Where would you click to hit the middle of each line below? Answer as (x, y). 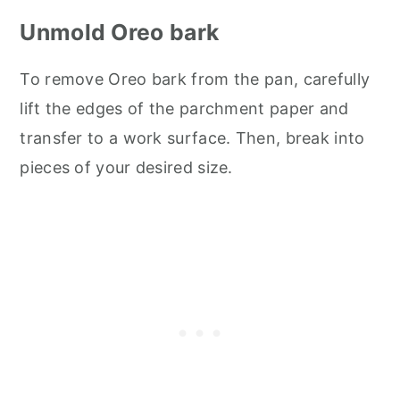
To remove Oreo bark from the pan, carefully (195, 79)
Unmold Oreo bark (120, 32)
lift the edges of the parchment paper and (184, 108)
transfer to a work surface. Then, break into (192, 137)
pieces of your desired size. (126, 167)
